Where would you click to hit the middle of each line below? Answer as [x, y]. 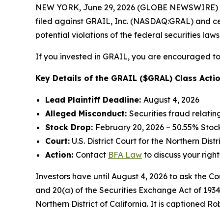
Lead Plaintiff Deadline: [94, 100]
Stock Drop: [70, 127]
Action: [60, 155]
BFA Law [125, 155]
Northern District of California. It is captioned [121, 204]
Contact [92, 155]
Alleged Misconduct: [87, 114]
